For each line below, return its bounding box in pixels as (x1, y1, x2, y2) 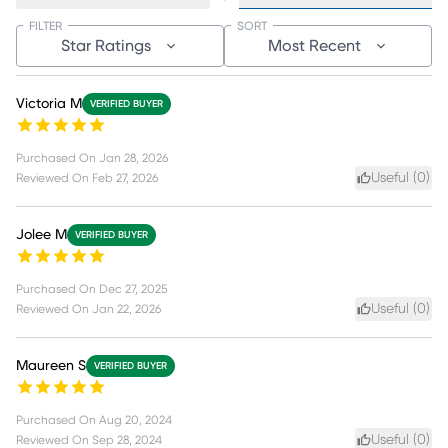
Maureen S (16, 358, 86, 373)
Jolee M (16, 227, 67, 242)
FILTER (29, 19, 62, 32)
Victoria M (16, 96, 82, 111)
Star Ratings (61, 37, 151, 54)
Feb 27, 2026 (92, 171, 158, 184)
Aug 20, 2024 (99, 413, 172, 426)
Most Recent (267, 37, 361, 54)
